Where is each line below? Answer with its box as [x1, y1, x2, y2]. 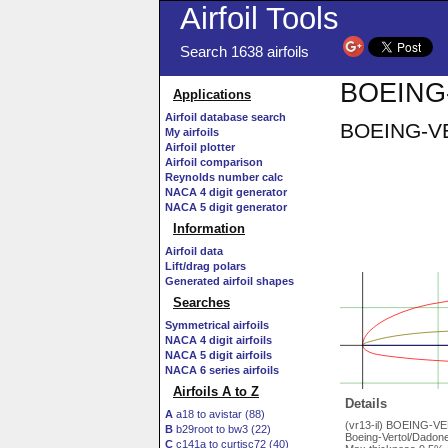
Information [173, 221, 245, 236]
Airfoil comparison [165, 156, 263, 168]
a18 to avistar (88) [173, 408, 265, 420]
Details [345, 396, 387, 412]
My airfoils [165, 126, 219, 138]
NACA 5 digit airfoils [165, 349, 272, 361]
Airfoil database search [165, 111, 286, 123]
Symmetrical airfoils [165, 319, 269, 331]
